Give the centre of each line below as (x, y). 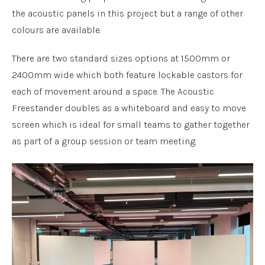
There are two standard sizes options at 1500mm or (121, 58)
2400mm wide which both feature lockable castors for (127, 75)
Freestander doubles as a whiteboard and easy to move (129, 108)
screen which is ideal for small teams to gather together (131, 125)
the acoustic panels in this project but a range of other (127, 13)
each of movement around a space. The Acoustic (113, 91)
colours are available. (56, 30)
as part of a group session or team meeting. (104, 141)
